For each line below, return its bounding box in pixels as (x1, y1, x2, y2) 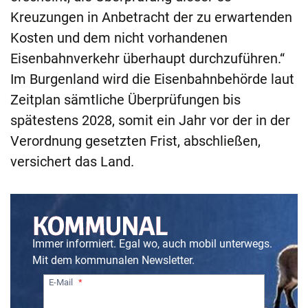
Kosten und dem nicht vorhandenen (10, 30, 228, 47)
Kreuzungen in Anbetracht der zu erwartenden (10, 9, 292, 26)
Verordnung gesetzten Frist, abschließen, (10, 133, 261, 150)
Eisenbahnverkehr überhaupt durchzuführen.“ (10, 50, 285, 67)
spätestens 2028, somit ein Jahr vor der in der (10, 112, 290, 129)
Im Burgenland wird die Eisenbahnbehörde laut (10, 71, 294, 88)
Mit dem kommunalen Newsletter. (32, 254, 195, 267)
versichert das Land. (10, 153, 134, 170)
